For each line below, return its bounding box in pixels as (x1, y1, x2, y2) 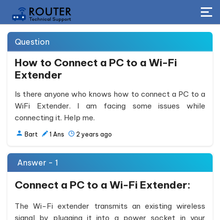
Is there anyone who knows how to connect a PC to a (15, 89, 205, 99)
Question (15, 37, 50, 47)
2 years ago (76, 131, 112, 138)
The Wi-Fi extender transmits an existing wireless (15, 201, 205, 211)
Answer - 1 (17, 158, 58, 167)
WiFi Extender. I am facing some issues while (15, 101, 205, 110)
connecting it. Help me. (15, 113, 95, 122)
